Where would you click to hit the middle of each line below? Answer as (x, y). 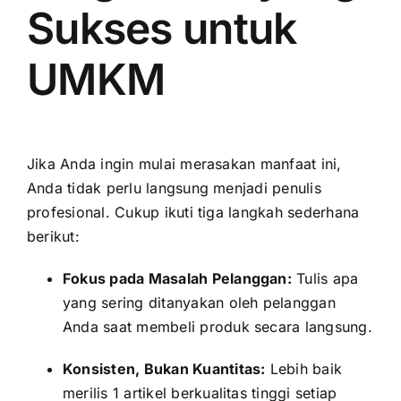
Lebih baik (304, 368)
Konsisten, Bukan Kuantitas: (164, 368)
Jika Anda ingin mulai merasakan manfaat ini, (184, 163)
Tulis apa (325, 278)
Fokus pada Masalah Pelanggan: (177, 278)
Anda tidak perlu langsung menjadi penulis (174, 188)
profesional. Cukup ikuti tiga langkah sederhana (193, 212)
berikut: (53, 236)
